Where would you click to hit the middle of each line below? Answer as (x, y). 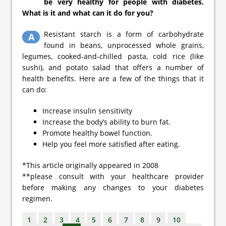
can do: (35, 89)
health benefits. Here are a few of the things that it (113, 78)
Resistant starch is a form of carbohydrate (124, 34)
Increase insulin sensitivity (87, 110)
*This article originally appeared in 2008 (90, 165)
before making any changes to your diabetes (113, 187)
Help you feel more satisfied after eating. (111, 144)
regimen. (37, 198)
